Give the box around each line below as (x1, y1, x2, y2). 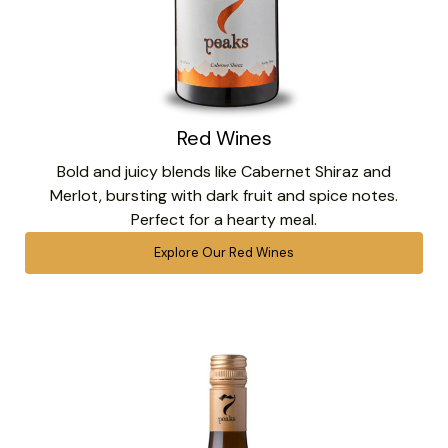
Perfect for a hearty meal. (131, 208, 317, 230)
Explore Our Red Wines (154, 243, 294, 261)
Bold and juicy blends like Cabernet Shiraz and (57, 160, 391, 182)
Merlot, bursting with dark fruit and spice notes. (50, 184, 398, 206)
